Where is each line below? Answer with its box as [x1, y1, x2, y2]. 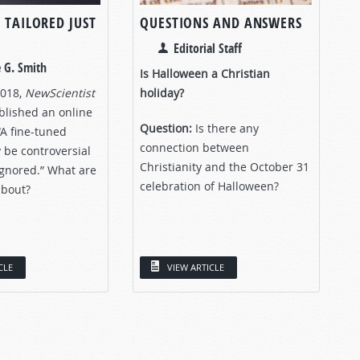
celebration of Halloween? [140, 178, 279, 194]
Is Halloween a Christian [140, 65, 270, 81]
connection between [140, 139, 249, 155]
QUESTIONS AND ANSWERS [140, 12, 302, 33]
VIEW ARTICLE [167, 260, 224, 273]
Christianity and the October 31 [140, 158, 309, 174]
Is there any [195, 120, 259, 136]
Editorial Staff [174, 39, 242, 57]
